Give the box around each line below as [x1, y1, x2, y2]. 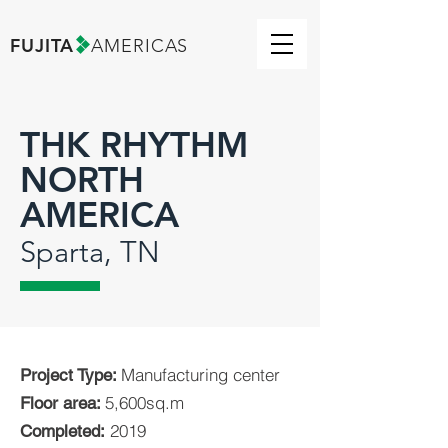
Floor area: [20, 393, 105, 413]
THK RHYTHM [20, 123, 248, 166]
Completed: [20, 421, 105, 441]
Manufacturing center [121, 364, 280, 385]
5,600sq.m [105, 392, 184, 413]
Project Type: [20, 365, 121, 385]
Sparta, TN [20, 234, 160, 269]
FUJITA [10, 34, 74, 57]
